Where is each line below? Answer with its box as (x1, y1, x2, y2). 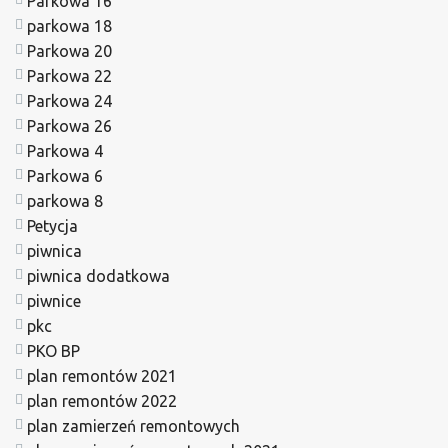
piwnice (27, 291, 81, 310)
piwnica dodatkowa (27, 266, 170, 285)
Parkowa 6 (27, 166, 103, 185)
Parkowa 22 (27, 66, 112, 85)
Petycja (27, 216, 78, 235)
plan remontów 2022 (27, 391, 177, 410)
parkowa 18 (27, 16, 112, 35)
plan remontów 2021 (27, 366, 177, 385)
